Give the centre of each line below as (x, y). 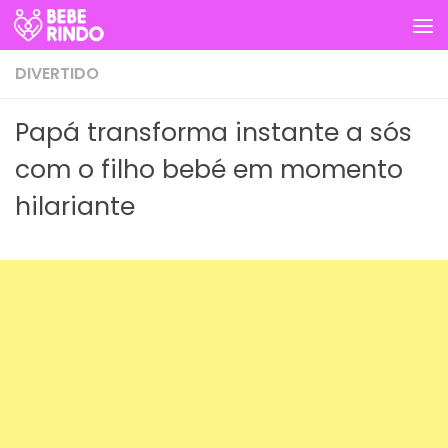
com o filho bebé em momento (209, 169)
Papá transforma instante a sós (213, 132)
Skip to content (98, 32)
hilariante (75, 206)
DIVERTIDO (57, 73)
